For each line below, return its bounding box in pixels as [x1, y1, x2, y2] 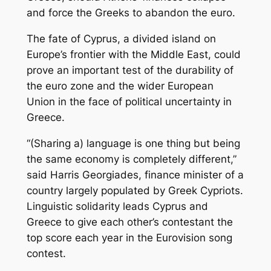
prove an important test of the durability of [26, 64, 233, 77]
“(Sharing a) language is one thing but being [26, 137, 240, 149]
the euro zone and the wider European [26, 80, 214, 93]
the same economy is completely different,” [26, 152, 237, 165]
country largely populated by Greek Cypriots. [26, 184, 243, 197]
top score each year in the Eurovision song [26, 231, 232, 244]
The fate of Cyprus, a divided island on [26, 33, 216, 45]
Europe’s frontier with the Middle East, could [26, 48, 241, 61]
